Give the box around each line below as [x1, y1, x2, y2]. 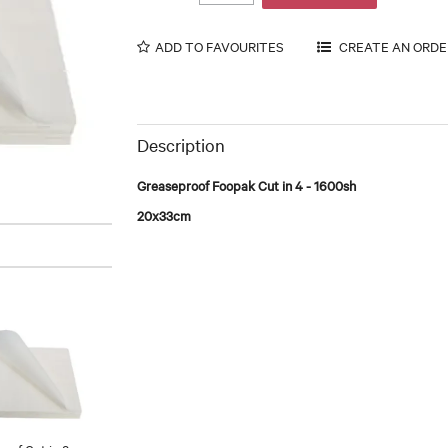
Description [136, 132, 225, 156]
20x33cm [136, 205, 191, 224]
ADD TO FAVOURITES [154, 36, 284, 55]
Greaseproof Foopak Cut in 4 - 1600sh [136, 175, 356, 194]
